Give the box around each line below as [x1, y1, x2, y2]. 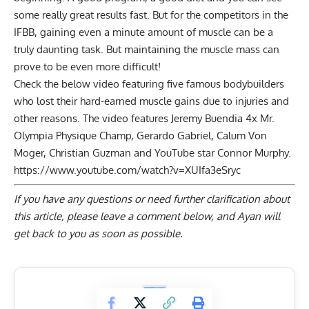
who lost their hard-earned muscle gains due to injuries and [14, 94, 289, 108]
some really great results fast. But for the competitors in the [14, 8, 288, 22]
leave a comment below [100, 210, 211, 223]
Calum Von [217, 129, 267, 143]
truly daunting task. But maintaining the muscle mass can [14, 43, 279, 57]
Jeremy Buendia [171, 112, 243, 126]
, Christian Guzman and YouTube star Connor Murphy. [43, 146, 291, 160]
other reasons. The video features [14, 112, 171, 126]
